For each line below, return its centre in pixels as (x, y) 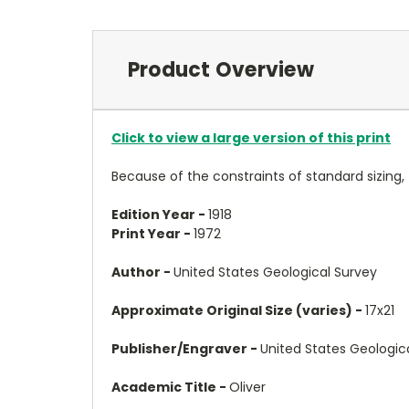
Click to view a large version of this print (251, 137)
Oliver (247, 387)
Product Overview (220, 69)
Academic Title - (170, 387)
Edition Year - (160, 214)
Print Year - (152, 233)
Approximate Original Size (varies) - (238, 310)
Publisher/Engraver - (186, 348)
